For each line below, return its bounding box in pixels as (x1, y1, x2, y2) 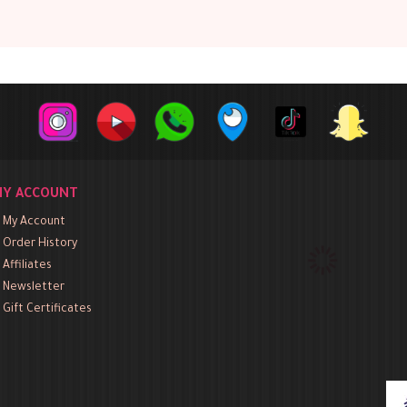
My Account (3, 216, 65, 229)
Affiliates (3, 260, 52, 273)
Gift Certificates (3, 303, 92, 316)
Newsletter (3, 282, 65, 294)
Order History (3, 238, 77, 251)
